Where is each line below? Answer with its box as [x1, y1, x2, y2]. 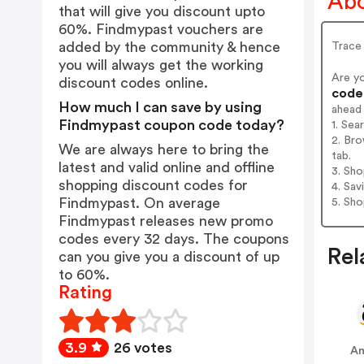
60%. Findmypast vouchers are [58, 22, 263, 37]
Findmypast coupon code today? [58, 118, 284, 132]
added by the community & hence [58, 40, 280, 54]
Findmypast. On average [58, 196, 220, 210]
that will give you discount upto [58, 4, 265, 19]
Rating [58, 284, 112, 301]
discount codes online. [58, 76, 208, 90]
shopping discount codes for [58, 178, 248, 193]
